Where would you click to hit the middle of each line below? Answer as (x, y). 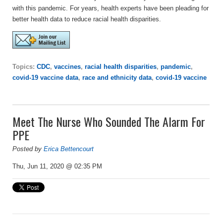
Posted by (28, 149)
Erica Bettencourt (69, 149)
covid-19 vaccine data (45, 77)
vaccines (67, 66)
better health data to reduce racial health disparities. (87, 19)
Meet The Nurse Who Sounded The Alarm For (109, 121)
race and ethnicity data (117, 77)
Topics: (25, 66)
